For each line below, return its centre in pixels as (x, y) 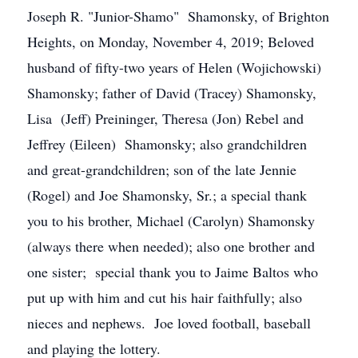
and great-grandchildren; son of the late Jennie (162, 169)
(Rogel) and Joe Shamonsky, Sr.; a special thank (167, 195)
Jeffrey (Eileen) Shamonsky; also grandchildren (167, 144)
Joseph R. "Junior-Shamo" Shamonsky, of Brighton (178, 16)
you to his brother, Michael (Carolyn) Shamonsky (171, 221)
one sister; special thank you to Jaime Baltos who (173, 272)
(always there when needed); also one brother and (171, 246)
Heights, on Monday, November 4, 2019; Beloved (171, 42)
